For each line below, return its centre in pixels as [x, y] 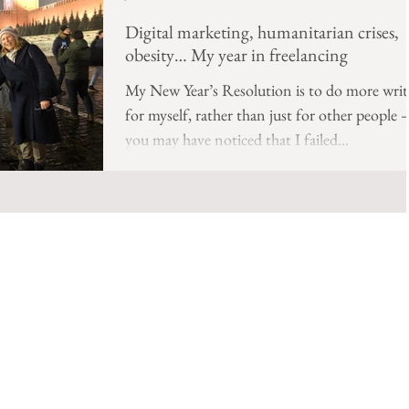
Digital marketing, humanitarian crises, [262, 32]
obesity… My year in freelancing [236, 55]
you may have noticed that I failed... [237, 139]
